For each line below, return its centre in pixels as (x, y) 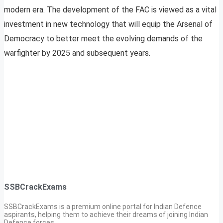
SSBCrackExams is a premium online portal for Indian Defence (103, 206)
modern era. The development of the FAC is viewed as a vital (110, 10)
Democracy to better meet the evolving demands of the (103, 39)
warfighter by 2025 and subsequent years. (77, 53)
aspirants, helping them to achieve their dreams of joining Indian (106, 214)
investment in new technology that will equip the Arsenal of (108, 24)
